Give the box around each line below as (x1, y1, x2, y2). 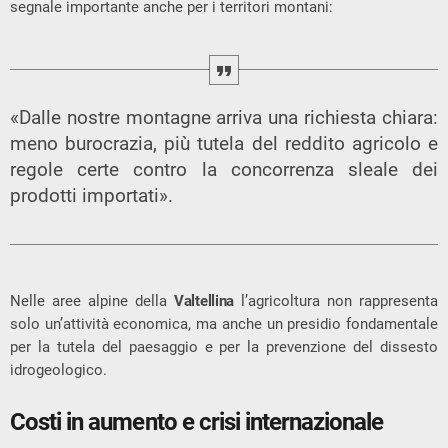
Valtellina (174, 291, 234, 310)
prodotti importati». (10, 183, 173, 207)
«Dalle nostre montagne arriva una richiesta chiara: (10, 105, 438, 129)
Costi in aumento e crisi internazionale (10, 407, 384, 436)
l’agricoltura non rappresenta (234, 291, 438, 310)
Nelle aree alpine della (10, 291, 174, 310)
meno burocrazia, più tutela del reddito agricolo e (10, 131, 438, 155)
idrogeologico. (10, 360, 107, 379)
